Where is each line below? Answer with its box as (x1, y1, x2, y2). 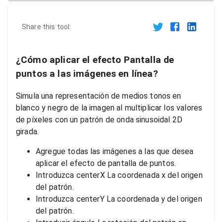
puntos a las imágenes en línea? (16, 68, 158, 80)
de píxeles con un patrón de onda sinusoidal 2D (16, 115, 182, 125)
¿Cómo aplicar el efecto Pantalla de (16, 55, 174, 66)
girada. (16, 127, 39, 137)
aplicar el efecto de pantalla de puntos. (36, 159, 176, 168)
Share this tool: (22, 23, 71, 31)
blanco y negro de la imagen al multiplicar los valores (16, 103, 203, 113)
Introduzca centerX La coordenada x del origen (36, 170, 203, 180)
